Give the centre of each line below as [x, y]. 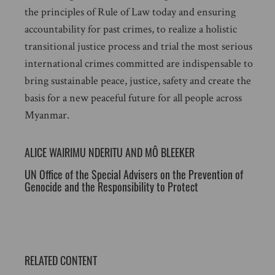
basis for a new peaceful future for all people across [133, 98]
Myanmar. [47, 115]
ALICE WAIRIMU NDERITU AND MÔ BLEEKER [110, 152]
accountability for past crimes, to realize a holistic [131, 29]
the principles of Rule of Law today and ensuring [130, 12]
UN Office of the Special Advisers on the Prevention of [134, 174]
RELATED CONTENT [61, 260]
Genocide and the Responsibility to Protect [111, 187]
